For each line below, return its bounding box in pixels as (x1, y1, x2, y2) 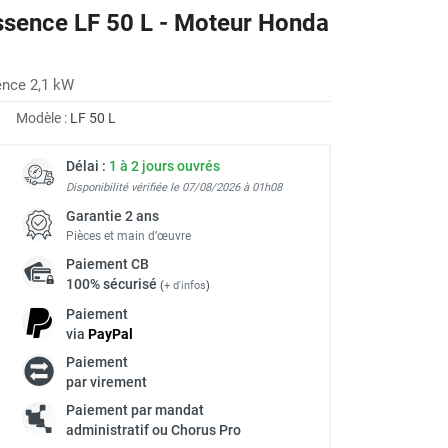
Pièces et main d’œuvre (66, 228, 191, 243)
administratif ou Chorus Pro (66, 421, 241, 438)
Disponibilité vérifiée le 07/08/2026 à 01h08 (66, 180, 282, 194)
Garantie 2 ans (66, 207, 159, 224)
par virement (66, 373, 147, 390)
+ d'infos (164, 278, 206, 292)
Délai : (66, 157, 109, 174)
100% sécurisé (66, 275, 160, 292)
